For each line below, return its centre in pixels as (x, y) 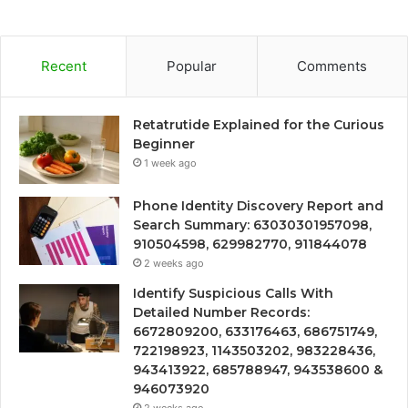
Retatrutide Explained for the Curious (259, 124)
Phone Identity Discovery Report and (258, 205)
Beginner (164, 143)
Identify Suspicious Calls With (233, 293)
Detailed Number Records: (221, 312)
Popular (191, 66)
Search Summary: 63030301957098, (252, 224)
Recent (63, 66)
